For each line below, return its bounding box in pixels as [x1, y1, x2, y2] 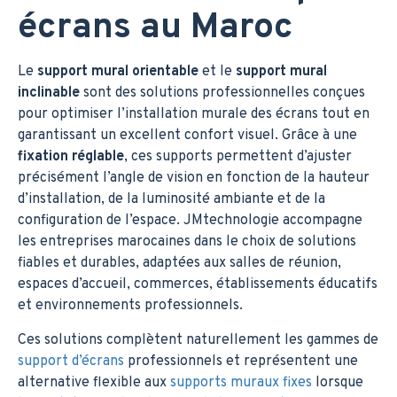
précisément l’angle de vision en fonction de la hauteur [18, 168, 370, 187]
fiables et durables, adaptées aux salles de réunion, [18, 253, 341, 272]
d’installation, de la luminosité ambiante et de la [18, 190, 325, 208]
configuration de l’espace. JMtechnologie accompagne [18, 211, 362, 230]
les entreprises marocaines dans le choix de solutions [18, 232, 356, 251]
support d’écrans [18, 352, 124, 370]
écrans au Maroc [18, 5, 293, 51]
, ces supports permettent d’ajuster [124, 147, 352, 166]
